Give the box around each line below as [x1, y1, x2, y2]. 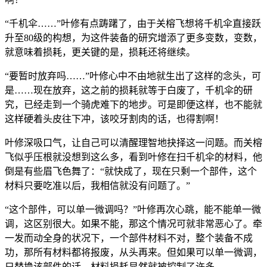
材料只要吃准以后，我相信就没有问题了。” [5, 180, 190, 191]
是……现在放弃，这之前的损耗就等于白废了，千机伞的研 [5, 85, 253, 95]
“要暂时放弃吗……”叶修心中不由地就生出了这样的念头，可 [5, 70, 261, 81]
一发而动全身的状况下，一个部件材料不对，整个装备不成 [5, 232, 253, 243]
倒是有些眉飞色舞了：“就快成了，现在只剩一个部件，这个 [5, 166, 257, 176]
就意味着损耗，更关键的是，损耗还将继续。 [5, 46, 195, 57]
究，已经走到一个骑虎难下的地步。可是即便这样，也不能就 [5, 99, 262, 110]
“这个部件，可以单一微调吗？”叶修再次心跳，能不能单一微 [5, 204, 261, 215]
